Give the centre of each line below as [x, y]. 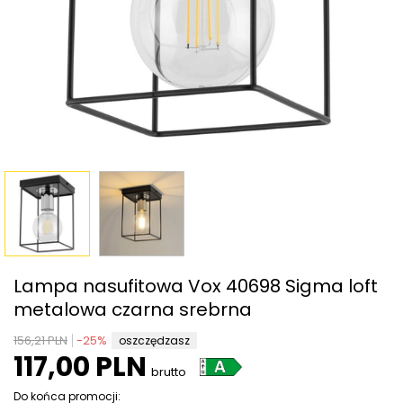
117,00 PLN [80, 367]
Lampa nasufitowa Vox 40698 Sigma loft [196, 286]
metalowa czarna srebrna [133, 309]
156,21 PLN [40, 340]
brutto [169, 372]
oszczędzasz [154, 340]
